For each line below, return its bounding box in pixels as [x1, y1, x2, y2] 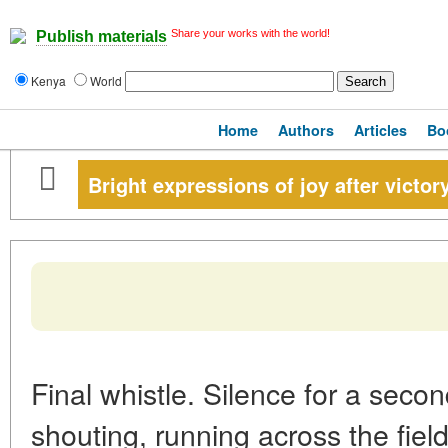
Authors [278, 120, 334, 140]
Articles [354, 120, 407, 140]
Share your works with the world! [171, 27, 330, 39]
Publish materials [36, 28, 167, 46]
